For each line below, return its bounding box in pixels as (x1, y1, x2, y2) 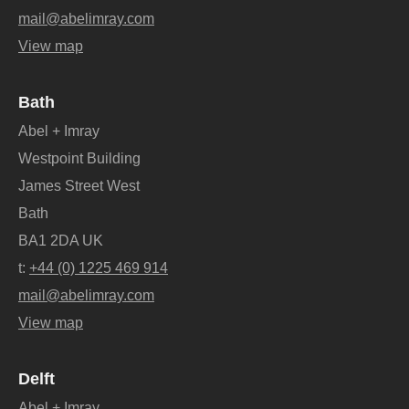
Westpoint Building (18, 150, 141, 166)
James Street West (18, 177, 140, 194)
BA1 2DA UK (18, 232, 103, 248)
